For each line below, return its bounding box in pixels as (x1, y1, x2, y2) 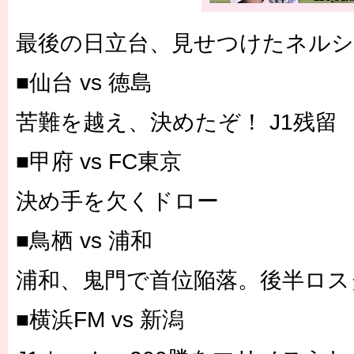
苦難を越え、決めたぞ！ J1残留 (16, 110, 337, 134)
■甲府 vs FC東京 (16, 149, 182, 174)
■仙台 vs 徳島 (16, 70, 153, 95)
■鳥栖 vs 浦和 (16, 228, 153, 253)
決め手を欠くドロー (16, 189, 219, 213)
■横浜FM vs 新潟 (16, 307, 184, 332)
